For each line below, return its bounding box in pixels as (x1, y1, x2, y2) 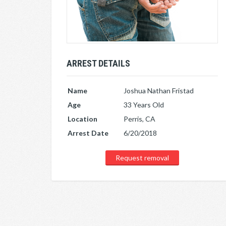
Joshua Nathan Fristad (124, 86, 194, 95)
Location (68, 114, 97, 123)
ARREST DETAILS (67, 58, 130, 69)
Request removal (116, 153, 169, 162)
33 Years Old (124, 100, 164, 109)
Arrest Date (68, 128, 108, 137)
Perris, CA (124, 114, 155, 123)
